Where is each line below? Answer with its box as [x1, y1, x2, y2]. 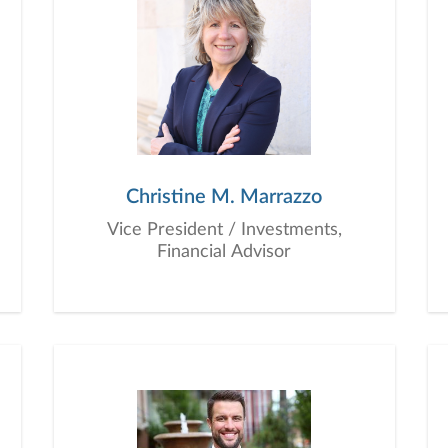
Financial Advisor [157, 243, 291, 261]
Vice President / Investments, [106, 221, 342, 239]
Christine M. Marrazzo [126, 187, 322, 207]
